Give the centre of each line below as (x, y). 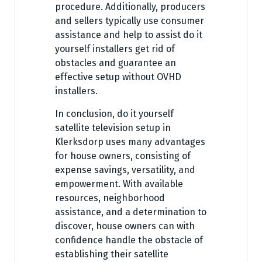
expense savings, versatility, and (125, 170)
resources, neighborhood (110, 198)
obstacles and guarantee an (116, 63)
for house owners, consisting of (123, 156)
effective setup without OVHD (118, 77)
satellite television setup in (113, 128)
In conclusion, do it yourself (114, 114)
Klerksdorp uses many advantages (130, 142)
